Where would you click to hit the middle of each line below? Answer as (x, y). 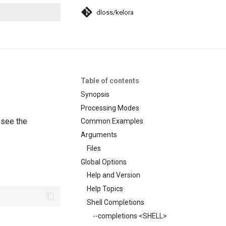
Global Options (104, 162)
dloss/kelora (115, 12)
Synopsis (95, 94)
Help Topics (105, 189)
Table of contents (110, 81)
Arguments (99, 135)
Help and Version (114, 175)
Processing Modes (110, 108)
